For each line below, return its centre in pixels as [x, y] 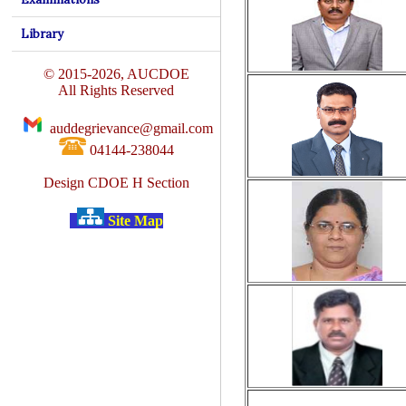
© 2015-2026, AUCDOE [116, 74]
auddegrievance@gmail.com [132, 128]
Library [43, 34]
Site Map [133, 221]
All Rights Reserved [116, 90]
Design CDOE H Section [116, 183]
